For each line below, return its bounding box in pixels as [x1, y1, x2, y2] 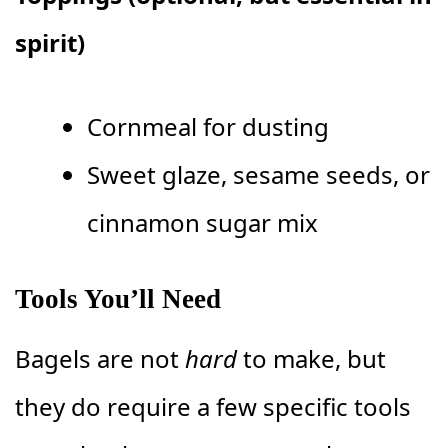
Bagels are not [15, 342, 185, 376]
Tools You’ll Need [15, 284, 221, 315]
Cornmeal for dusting [87, 110, 329, 144]
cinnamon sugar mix [87, 206, 318, 240]
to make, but [237, 342, 386, 376]
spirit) [15, 26, 85, 60]
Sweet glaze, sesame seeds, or [87, 158, 430, 192]
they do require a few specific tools [15, 390, 411, 424]
